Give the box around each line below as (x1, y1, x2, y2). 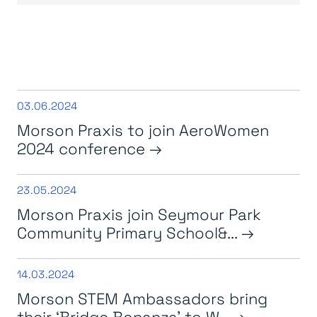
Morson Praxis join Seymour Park (17, 203, 261, 224)
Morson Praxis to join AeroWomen (17, 119, 269, 140)
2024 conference (17, 137, 149, 158)
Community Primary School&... (17, 221, 241, 243)
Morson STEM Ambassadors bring (17, 287, 267, 309)
